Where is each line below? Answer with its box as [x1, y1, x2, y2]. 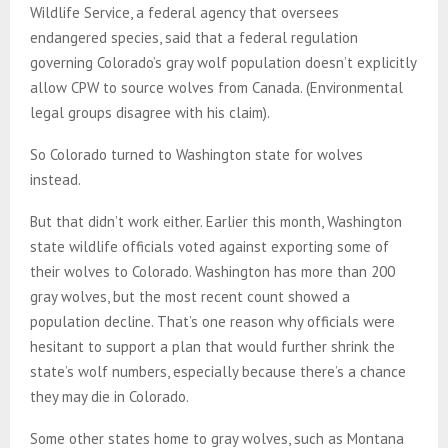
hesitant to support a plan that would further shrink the [30, 336, 395, 356]
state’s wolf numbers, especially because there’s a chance [30, 361, 406, 381]
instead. [30, 169, 84, 189]
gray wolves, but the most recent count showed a [30, 286, 350, 306]
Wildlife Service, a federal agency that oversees [30, 2, 339, 22]
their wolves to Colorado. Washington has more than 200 [30, 261, 395, 281]
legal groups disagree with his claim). [30, 102, 270, 122]
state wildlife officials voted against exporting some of [30, 236, 389, 256]
